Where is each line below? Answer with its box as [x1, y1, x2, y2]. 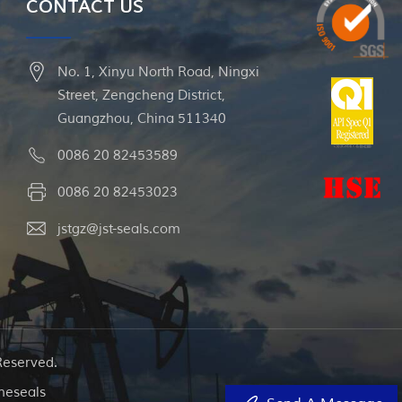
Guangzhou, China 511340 [57, 110, 227, 128]
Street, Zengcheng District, [57, 87, 226, 105]
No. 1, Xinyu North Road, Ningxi [57, 64, 260, 82]
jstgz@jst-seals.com [57, 221, 181, 239]
